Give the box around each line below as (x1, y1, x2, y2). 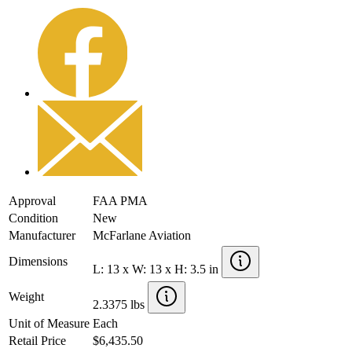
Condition (9, 211, 58, 225)
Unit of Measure (9, 316, 90, 330)
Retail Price (9, 333, 66, 347)
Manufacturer (9, 228, 75, 242)
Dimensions (9, 254, 68, 268)
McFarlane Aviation (93, 228, 191, 242)
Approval (9, 193, 56, 207)
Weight (9, 289, 44, 303)
